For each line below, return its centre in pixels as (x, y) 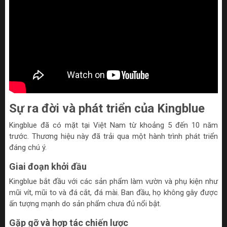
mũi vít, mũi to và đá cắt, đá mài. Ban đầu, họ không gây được (113, 192)
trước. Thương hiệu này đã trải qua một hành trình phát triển (113, 136)
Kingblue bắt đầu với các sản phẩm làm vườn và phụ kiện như (113, 181)
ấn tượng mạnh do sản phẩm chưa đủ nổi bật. (85, 203)
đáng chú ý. (28, 147)
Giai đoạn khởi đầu (48, 166)
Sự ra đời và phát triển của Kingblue (107, 108)
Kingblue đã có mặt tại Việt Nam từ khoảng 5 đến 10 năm (113, 125)
